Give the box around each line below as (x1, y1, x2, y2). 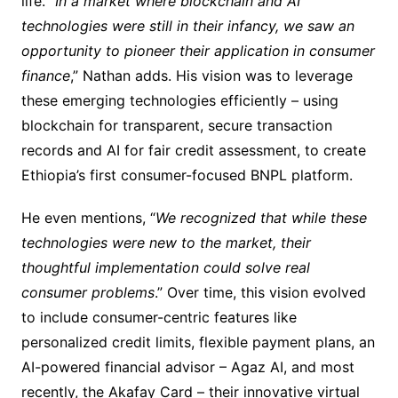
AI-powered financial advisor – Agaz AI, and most (20, 358, 354, 377)
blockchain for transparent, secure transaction (20, 116, 332, 135)
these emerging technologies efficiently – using (20, 92, 338, 110)
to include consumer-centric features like (20, 308, 297, 327)
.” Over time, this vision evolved (154, 283, 366, 302)
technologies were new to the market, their (20, 234, 311, 252)
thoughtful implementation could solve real (20, 259, 310, 277)
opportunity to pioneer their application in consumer (20, 42, 375, 60)
